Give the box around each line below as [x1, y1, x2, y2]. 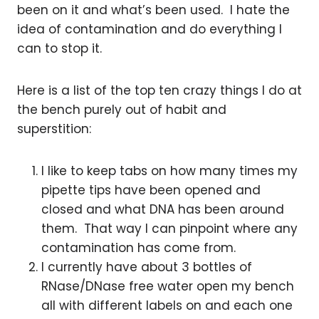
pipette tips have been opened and [41, 182, 261, 199]
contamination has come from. [41, 239, 236, 256]
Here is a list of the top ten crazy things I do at [17, 82, 302, 99]
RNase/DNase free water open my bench [41, 278, 294, 295]
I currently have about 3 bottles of [41, 258, 252, 276]
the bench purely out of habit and [17, 101, 226, 118]
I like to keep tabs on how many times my [41, 162, 298, 179]
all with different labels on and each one [41, 297, 293, 314]
